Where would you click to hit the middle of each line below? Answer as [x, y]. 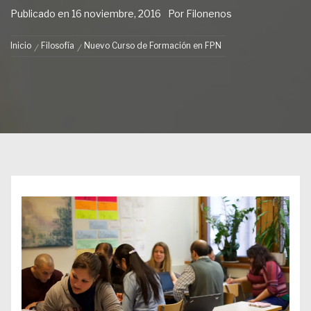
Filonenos [209, 14]
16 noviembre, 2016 [116, 14]
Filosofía [58, 46]
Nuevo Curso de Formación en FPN [153, 46]
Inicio [21, 46]
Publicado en [41, 14]
